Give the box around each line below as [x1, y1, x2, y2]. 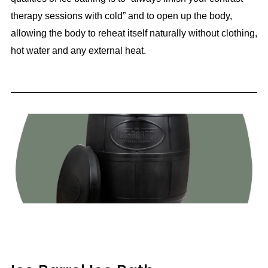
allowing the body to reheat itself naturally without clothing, [10, 28, 257, 39]
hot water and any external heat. [10, 45, 148, 56]
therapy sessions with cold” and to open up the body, [10, 11, 232, 22]
